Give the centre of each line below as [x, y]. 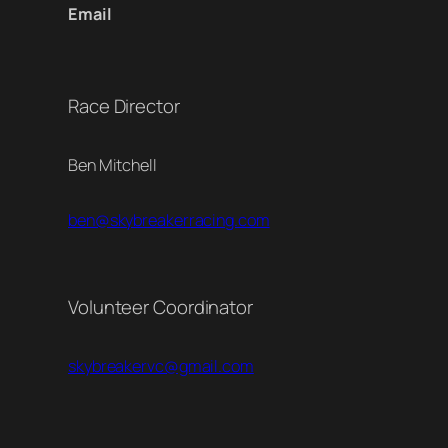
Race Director [124, 106]
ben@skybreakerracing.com [169, 219]
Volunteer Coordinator [160, 307]
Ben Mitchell [112, 165]
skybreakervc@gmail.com [161, 366]
